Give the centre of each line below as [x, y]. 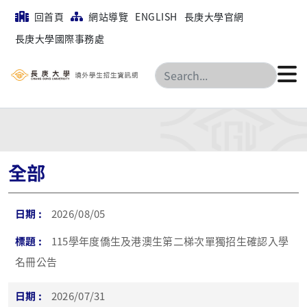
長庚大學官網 [214, 16]
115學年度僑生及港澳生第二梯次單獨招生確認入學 [170, 241]
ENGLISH [156, 16]
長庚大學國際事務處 [60, 38]
